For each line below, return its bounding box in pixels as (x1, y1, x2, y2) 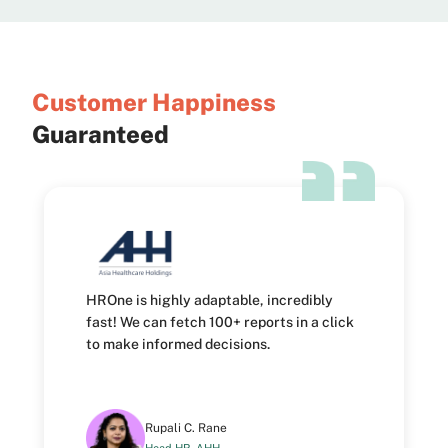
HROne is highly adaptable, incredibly (86, 292, 334, 308)
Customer (32, 88, 147, 117)
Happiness (147, 88, 276, 117)
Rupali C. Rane (144, 421, 227, 436)
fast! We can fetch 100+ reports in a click (86, 314, 355, 330)
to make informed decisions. (86, 336, 271, 352)
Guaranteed (32, 120, 169, 149)
